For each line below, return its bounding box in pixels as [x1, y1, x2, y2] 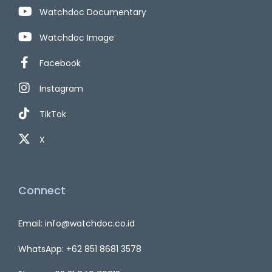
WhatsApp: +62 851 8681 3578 [18, 243, 141, 256]
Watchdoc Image [39, 32, 114, 44]
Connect [18, 183, 66, 199]
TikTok [39, 108, 66, 121]
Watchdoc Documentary [39, 6, 146, 19]
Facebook [39, 57, 81, 70]
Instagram [39, 83, 83, 95]
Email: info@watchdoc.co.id [18, 217, 135, 230]
